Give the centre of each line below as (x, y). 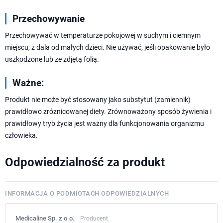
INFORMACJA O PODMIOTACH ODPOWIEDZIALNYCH (87, 194)
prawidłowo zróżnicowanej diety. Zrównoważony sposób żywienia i (108, 112)
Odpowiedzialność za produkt (85, 163)
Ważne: (28, 83)
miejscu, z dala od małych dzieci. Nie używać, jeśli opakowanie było (108, 48)
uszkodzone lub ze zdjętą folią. (52, 59)
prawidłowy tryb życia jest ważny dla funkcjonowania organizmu (105, 124)
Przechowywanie (49, 19)
